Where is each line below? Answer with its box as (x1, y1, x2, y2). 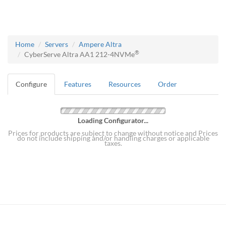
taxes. (104, 139, 122, 148)
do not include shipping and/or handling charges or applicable (17, 134, 209, 143)
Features (64, 80, 91, 89)
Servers (45, 40, 68, 49)
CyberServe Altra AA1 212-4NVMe (24, 50, 135, 59)
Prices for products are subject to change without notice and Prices (8, 129, 218, 138)
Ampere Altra (79, 40, 122, 49)
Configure (16, 80, 47, 89)
